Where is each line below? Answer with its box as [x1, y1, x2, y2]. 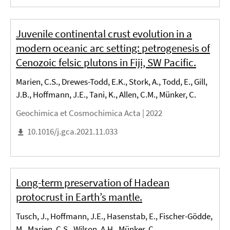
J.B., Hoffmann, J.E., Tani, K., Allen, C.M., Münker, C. [16, 88, 196, 100]
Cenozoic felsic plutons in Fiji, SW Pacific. [16, 55, 196, 69]
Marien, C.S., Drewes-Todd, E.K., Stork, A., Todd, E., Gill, [16, 75, 207, 87]
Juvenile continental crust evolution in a [16, 26, 192, 41]
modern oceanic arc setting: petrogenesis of [16, 41, 210, 55]
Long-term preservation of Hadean [16, 176, 169, 190]
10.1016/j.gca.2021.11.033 [27, 125, 118, 137]
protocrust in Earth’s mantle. [16, 190, 142, 204]
